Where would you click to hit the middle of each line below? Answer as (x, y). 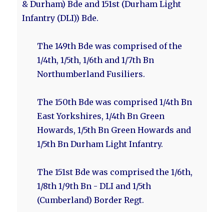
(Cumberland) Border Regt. (91, 200)
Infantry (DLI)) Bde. (60, 18)
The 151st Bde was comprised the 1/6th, (115, 172)
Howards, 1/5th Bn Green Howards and (114, 130)
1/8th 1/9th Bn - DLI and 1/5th (94, 186)
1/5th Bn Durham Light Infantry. (100, 144)
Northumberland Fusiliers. (91, 74)
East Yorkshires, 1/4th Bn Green (101, 116)
